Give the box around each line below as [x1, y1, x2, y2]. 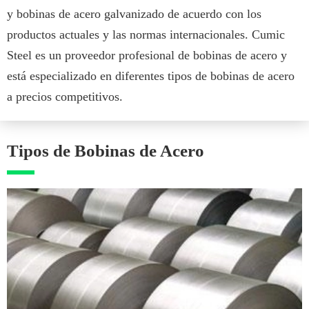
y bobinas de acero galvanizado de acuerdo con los [7, 6, 261, 21]
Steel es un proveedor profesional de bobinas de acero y [7, 48, 287, 62]
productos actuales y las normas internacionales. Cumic [7, 27, 285, 41]
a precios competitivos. [7, 89, 123, 103]
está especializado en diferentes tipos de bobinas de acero [7, 68, 295, 83]
